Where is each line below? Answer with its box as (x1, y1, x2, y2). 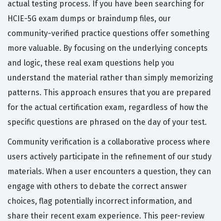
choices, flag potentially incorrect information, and (7, 196, 192, 206)
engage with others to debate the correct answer (7, 182, 187, 191)
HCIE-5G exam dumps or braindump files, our (7, 14, 171, 24)
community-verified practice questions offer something (7, 29, 210, 38)
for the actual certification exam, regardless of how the (7, 103, 208, 112)
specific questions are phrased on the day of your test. (7, 117, 207, 127)
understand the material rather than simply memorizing (7, 73, 213, 83)
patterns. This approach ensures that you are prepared (7, 88, 211, 98)
